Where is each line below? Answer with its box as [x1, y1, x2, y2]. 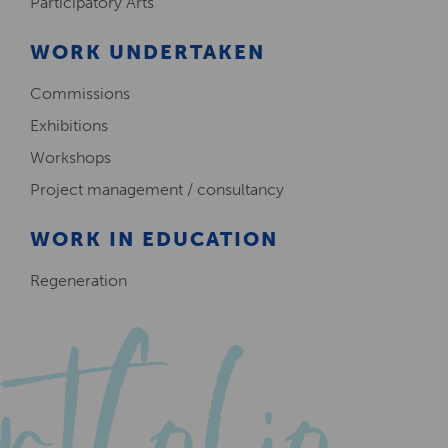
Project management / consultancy [29, 180, 284, 199]
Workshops [29, 148, 111, 167]
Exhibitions [29, 116, 108, 135]
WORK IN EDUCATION [29, 227, 278, 251]
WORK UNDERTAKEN [29, 40, 265, 64]
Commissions [29, 84, 130, 103]
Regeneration [29, 271, 127, 290]
